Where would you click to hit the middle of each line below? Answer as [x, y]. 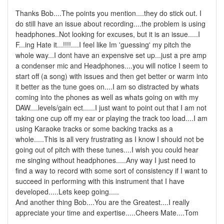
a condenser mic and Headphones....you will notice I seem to [112, 65]
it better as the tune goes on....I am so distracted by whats [107, 86]
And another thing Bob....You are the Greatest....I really [102, 202]
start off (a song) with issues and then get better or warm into [112, 76]
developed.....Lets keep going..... [67, 191]
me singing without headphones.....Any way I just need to [105, 160]
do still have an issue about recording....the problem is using [110, 23]
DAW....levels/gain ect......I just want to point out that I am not [111, 107]
